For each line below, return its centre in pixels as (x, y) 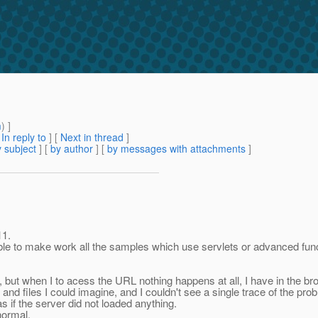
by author (72, 149)
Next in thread (92, 137)
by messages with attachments (176, 149)
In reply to (24, 137)
